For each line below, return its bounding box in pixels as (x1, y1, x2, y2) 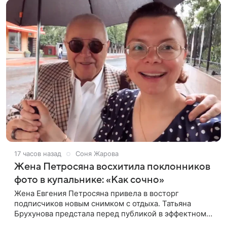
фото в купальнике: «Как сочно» (14, 174, 164, 186)
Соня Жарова (75, 149, 119, 158)
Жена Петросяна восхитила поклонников (14, 161, 210, 173)
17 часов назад (14, 149, 61, 158)
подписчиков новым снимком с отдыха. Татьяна (14, 199, 191, 209)
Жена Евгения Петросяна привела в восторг (14, 188, 179, 199)
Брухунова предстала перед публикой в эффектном (14, 209, 206, 219)
